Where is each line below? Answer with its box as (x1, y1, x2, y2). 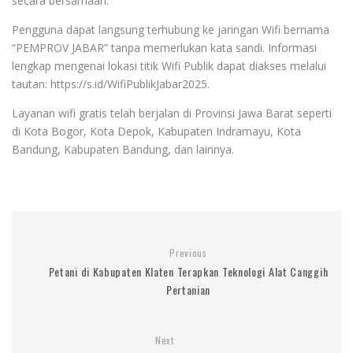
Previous (169, 245, 207, 259)
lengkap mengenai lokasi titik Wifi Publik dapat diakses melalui (12, 58, 326, 73)
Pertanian (165, 281, 211, 298)
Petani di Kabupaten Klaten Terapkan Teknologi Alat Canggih (48, 262, 329, 280)
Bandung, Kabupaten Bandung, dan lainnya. (12, 141, 234, 157)
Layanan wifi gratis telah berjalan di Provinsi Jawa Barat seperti (12, 105, 332, 121)
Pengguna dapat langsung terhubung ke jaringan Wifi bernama (12, 21, 329, 37)
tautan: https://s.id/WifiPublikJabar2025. (12, 76, 210, 91)
